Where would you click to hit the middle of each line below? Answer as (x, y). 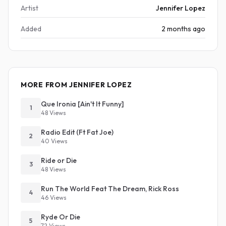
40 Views (54, 141)
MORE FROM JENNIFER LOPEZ (76, 85)
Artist (30, 8)
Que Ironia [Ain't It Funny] (82, 104)
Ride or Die (59, 160)
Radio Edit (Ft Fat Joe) (77, 132)
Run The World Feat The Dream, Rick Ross (110, 189)
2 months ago (183, 29)
